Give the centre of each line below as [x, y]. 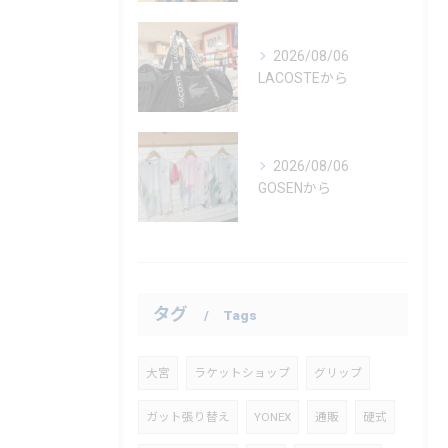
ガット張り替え [188, 416]
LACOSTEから [303, 77]
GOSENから [294, 187]
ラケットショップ [242, 372]
